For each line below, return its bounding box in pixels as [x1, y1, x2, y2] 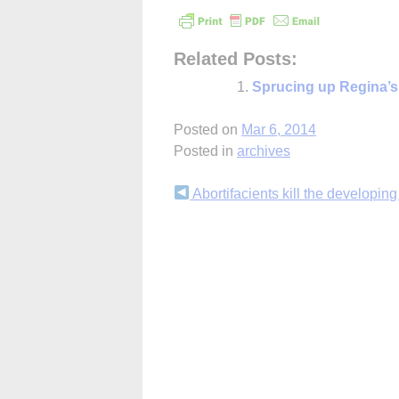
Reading [173, 217, 257, 242]
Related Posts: [174, 48, 297, 69]
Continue [173, 185, 266, 210]
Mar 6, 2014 [241, 121, 316, 137]
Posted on [174, 121, 241, 137]
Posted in [174, 142, 237, 159]
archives [237, 142, 290, 159]
